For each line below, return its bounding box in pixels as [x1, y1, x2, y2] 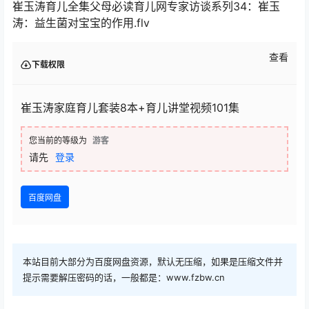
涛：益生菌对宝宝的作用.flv [12, 16, 150, 30]
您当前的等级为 [29, 135, 87, 146]
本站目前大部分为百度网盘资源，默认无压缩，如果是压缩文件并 [23, 256, 283, 268]
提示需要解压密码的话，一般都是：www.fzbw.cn [23, 272, 225, 283]
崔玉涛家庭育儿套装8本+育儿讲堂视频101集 [21, 101, 239, 115]
